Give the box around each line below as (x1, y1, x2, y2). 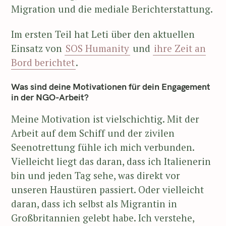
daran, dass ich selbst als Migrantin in (11, 197, 177, 210)
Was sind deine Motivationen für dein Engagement (11, 80, 210, 92)
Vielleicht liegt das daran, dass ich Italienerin (11, 155, 211, 168)
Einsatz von (11, 42, 65, 55)
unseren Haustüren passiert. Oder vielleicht (11, 183, 204, 196)
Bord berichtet (11, 56, 75, 69)
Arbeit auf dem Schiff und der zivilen (11, 127, 175, 140)
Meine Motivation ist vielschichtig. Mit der (11, 112, 199, 126)
